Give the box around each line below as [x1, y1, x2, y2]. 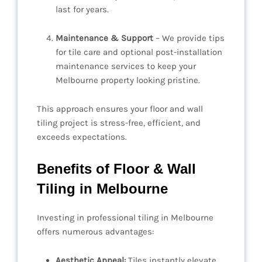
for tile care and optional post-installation [56, 47, 222, 58]
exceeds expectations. [37, 132, 127, 143]
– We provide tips [153, 33, 225, 44]
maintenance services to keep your [56, 61, 196, 72]
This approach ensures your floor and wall [37, 104, 203, 115]
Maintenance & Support [56, 33, 153, 44]
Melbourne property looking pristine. [56, 75, 200, 86]
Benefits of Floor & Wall [37, 161, 196, 177]
